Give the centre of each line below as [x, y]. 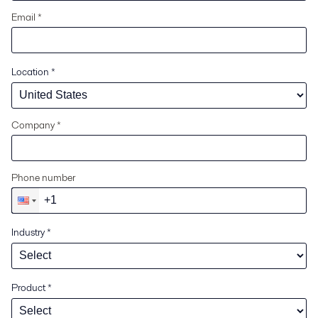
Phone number [43, 177]
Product [28, 287]
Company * [36, 125]
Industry [28, 232]
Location [30, 71]
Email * [27, 17]
